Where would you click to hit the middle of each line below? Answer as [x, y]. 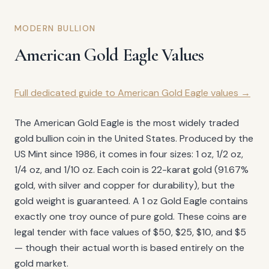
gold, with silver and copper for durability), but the [125, 186]
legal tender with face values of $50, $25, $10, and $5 [130, 232]
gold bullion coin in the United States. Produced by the [134, 139]
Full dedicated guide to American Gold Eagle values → [132, 93]
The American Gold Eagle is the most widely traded [127, 123]
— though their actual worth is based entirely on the [129, 248]
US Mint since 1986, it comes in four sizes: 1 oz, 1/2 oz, [129, 154]
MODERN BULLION [55, 29]
